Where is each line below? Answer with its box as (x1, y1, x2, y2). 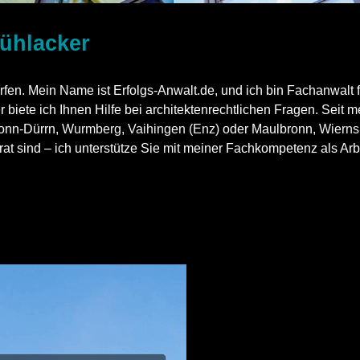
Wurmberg (62, 121, 121, 136)
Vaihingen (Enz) (128, 121, 219, 136)
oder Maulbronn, (219, 121, 319, 136)
